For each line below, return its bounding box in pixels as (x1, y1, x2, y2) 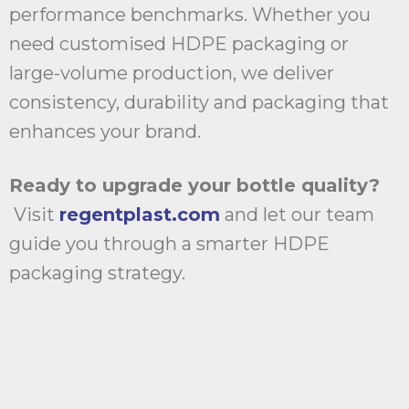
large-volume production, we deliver (9, 62, 334, 85)
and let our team (225, 204, 374, 226)
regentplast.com (59, 204, 220, 226)
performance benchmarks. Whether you (9, 4, 371, 26)
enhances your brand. (9, 121, 201, 143)
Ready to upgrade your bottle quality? (9, 174, 380, 197)
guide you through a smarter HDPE (9, 233, 330, 256)
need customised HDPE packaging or (9, 33, 349, 56)
